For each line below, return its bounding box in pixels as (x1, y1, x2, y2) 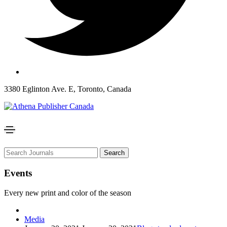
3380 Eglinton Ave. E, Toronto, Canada (4, 85, 131, 94)
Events (4, 167, 32, 178)
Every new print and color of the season (4, 188, 131, 197)
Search (104, 149, 125, 157)
